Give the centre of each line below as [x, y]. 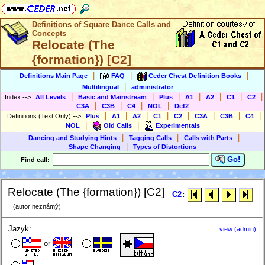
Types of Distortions [165, 147]
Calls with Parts [208, 138]
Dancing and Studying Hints [72, 138]
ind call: [38, 160]
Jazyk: [20, 229]
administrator [152, 87]
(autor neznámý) [34, 207]
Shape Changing [95, 147]
